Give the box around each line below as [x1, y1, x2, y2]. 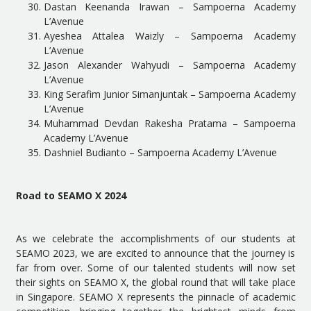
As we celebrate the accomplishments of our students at [15, 232, 296, 245]
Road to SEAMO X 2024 [15, 189, 126, 202]
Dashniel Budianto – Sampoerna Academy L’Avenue [43, 146, 277, 159]
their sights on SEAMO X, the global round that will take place [15, 276, 296, 289]
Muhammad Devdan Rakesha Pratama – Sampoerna [43, 117, 296, 130]
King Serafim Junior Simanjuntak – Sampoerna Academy [43, 87, 296, 101]
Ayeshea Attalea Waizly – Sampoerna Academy [43, 29, 296, 42]
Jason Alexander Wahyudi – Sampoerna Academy [43, 58, 296, 72]
